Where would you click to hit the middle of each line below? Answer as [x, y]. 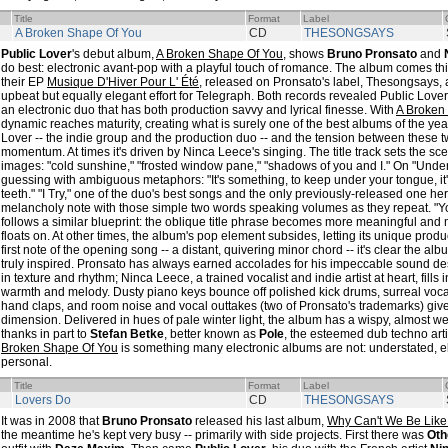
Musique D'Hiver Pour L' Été [123, 82]
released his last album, [259, 421]
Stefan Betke [127, 334]
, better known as [211, 334]
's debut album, [114, 54]
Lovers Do [43, 400]
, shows [305, 54]
